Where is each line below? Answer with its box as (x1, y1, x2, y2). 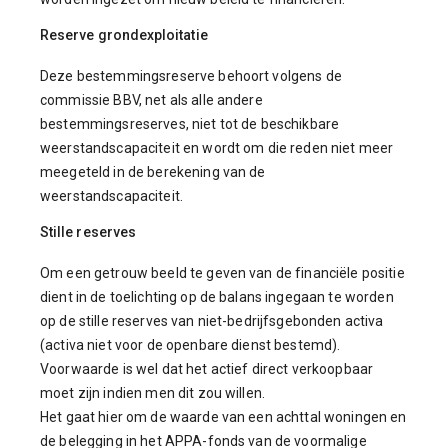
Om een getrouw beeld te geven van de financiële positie (40, 265, 405, 281)
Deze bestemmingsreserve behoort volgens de (40, 68, 342, 84)
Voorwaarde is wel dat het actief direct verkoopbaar (40, 361, 374, 377)
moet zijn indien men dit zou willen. (40, 385, 266, 401)
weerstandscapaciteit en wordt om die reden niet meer (40, 140, 394, 156)
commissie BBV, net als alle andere (40, 92, 263, 108)
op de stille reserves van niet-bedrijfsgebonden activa (40, 313, 384, 329)
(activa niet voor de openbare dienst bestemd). (40, 337, 341, 353)
